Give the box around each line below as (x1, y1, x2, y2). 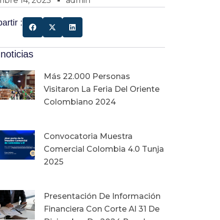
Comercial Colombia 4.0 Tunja (43, 144, 164, 154)
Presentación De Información (43, 191, 161, 201)
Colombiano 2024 (43, 97, 116, 107)
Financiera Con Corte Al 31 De (43, 204, 160, 214)
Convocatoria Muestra (43, 131, 133, 141)
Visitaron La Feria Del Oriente (43, 84, 160, 94)
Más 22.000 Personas (43, 71, 130, 81)
